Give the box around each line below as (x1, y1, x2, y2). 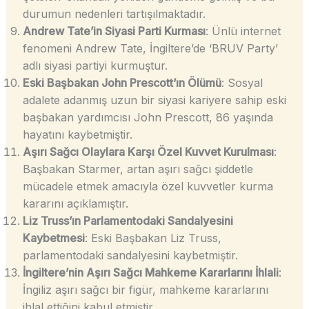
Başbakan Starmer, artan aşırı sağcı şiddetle (22, 162, 253, 177)
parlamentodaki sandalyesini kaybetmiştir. (22, 248, 238, 263)
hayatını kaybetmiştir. (22, 128, 132, 142)
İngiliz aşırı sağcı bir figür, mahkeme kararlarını (22, 283, 268, 297)
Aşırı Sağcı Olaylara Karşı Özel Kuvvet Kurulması (22, 145, 274, 159)
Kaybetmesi (22, 231, 85, 246)
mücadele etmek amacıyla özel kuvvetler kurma (22, 179, 273, 194)
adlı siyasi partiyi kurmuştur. (22, 59, 168, 73)
